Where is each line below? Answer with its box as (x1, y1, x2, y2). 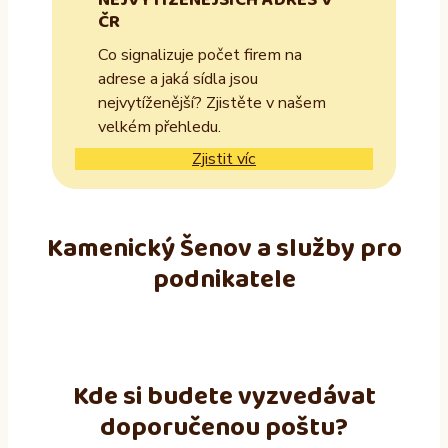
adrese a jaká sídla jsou (97, 68, 258, 91)
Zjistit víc (192, 148, 256, 171)
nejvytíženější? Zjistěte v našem (97, 92, 326, 115)
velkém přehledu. (97, 116, 221, 139)
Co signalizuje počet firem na (97, 44, 302, 67)
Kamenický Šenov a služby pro (46, 228, 402, 271)
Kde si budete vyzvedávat (72, 376, 376, 419)
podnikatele (152, 259, 296, 302)
